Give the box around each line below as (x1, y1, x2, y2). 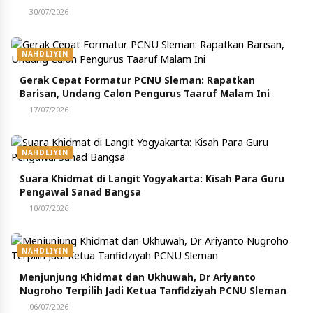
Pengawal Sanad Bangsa (20, 184, 141, 198)
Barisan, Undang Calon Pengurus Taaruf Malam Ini (20, 86, 270, 100)
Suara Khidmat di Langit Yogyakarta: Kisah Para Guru (20, 171, 284, 185)
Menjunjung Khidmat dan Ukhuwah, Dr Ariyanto (20, 270, 256, 284)
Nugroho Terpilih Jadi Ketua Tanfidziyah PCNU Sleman (20, 283, 286, 297)
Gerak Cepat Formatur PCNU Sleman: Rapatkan (20, 73, 255, 87)
